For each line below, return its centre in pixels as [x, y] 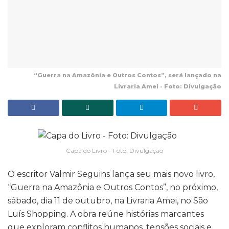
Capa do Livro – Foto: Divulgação [114, 150]
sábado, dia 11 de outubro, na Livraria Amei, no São [108, 200]
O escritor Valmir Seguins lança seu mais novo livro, [111, 174]
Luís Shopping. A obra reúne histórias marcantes [106, 214]
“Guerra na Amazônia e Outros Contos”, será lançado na [128, 75]
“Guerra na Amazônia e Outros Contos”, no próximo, [113, 187]
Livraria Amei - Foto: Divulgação [168, 87]
